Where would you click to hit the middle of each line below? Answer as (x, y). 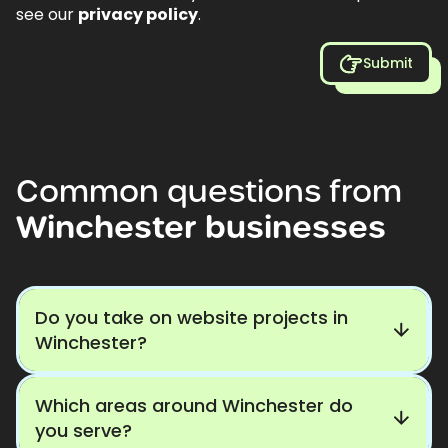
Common (87, 191)
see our (47, 15)
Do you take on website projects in (191, 318)
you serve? (83, 431)
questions (244, 191)
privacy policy (138, 15)
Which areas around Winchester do (194, 406)
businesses (295, 228)
